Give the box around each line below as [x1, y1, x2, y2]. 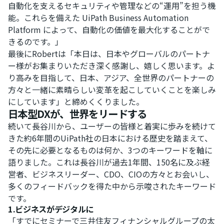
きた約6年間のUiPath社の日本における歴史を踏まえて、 [8, 131, 212, 144]
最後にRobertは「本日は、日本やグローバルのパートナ [8, 47, 210, 59]
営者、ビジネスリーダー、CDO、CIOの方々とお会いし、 [8, 167, 214, 180]
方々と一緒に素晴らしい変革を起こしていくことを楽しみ [8, 83, 216, 95]
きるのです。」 [8, 35, 63, 47]
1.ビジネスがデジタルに [8, 202, 94, 215]
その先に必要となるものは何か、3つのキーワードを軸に [8, 143, 212, 156]
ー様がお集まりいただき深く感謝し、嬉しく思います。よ [8, 59, 215, 71]
